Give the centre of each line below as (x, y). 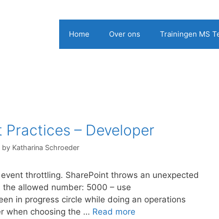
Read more (114, 212)
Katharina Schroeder (46, 148)
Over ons (125, 34)
